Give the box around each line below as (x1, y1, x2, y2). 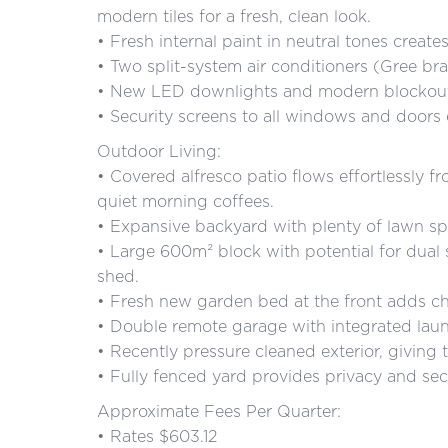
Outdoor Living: (97, 140, 221, 162)
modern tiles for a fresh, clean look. (97, 5, 371, 27)
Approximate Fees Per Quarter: (97, 400, 341, 422)
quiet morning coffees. (97, 190, 274, 212)
